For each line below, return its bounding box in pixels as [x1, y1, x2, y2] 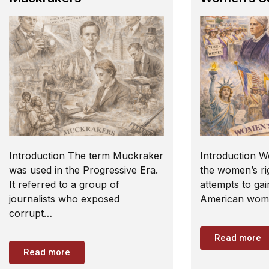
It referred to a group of [9, 178, 119, 190]
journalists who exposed [9, 193, 119, 205]
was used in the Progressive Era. [9, 164, 158, 176]
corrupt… [9, 207, 52, 219]
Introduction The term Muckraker [9, 150, 163, 162]
